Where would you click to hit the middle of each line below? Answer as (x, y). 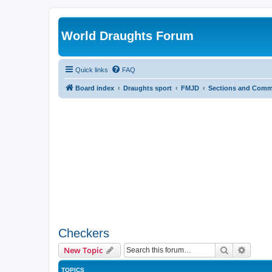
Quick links (92, 70)
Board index (95, 88)
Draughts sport (148, 88)
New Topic (83, 250)
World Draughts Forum (127, 36)
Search (242, 250)
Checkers (84, 233)
